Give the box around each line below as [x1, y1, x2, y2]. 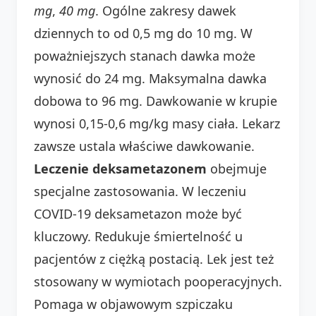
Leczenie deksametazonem [34, 159, 207, 177]
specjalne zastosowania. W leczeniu [34, 182, 246, 200]
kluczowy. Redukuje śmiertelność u [34, 227, 243, 245]
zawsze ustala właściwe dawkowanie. [34, 137, 255, 154]
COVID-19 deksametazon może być [34, 205, 242, 222]
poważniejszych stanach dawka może [34, 47, 255, 64]
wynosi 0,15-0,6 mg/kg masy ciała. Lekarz [34, 114, 280, 132]
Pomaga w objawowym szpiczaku [34, 295, 233, 312]
